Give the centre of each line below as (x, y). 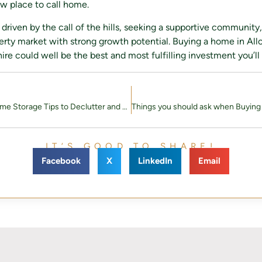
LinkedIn (155, 161)
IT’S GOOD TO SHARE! (131, 146)
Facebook (61, 161)
